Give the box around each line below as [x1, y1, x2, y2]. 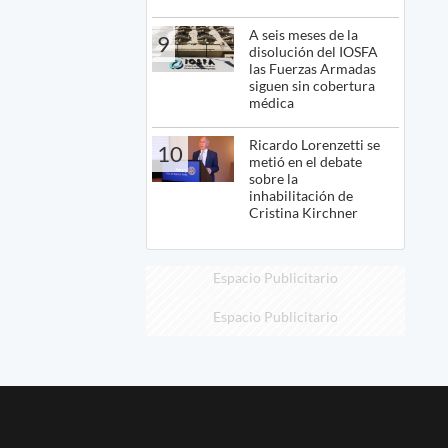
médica [249, 93, 295, 111]
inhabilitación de [249, 186, 354, 204]
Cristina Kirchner [249, 203, 359, 221]
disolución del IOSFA [249, 42, 379, 60]
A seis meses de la [249, 25, 359, 43]
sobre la [249, 169, 299, 187]
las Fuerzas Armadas [249, 59, 377, 77]
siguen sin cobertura [249, 76, 376, 94]
